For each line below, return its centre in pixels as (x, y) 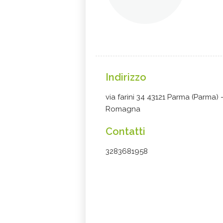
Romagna (123, 109)
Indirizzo (126, 77)
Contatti (125, 131)
